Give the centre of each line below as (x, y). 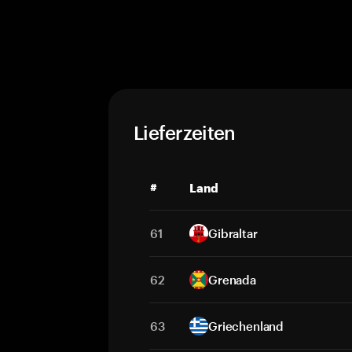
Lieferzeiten (185, 132)
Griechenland (246, 326)
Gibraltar (233, 233)
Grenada (232, 280)
